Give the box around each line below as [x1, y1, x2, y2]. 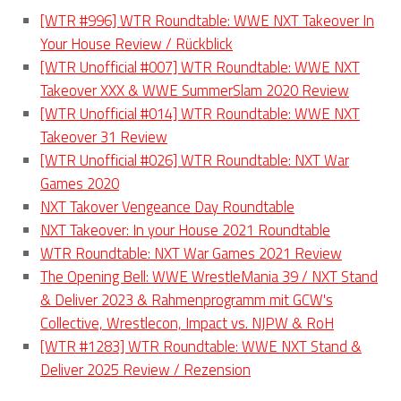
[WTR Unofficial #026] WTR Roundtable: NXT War [40, 149, 349, 172]
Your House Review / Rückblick [40, 32, 233, 55]
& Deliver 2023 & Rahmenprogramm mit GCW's [40, 288, 333, 311]
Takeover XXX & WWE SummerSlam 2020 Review [40, 79, 349, 102]
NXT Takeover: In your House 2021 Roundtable [40, 218, 330, 242]
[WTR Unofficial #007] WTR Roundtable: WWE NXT [40, 55, 360, 79]
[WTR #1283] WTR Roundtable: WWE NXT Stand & [40, 335, 362, 358]
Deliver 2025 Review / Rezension [40, 358, 251, 381]
